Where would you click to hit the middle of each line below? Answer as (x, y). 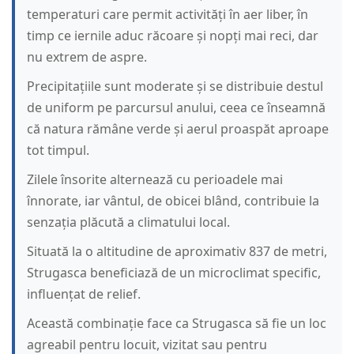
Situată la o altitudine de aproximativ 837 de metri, (177, 252)
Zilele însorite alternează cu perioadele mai (155, 180)
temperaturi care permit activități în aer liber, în (168, 15)
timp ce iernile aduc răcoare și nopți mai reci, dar (173, 36)
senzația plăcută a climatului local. (128, 222)
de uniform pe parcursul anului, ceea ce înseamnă (176, 108)
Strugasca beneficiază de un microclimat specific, (174, 273)
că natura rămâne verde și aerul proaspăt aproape (178, 129)
